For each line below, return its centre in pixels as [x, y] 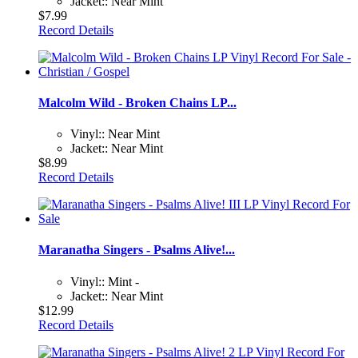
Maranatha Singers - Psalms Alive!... [137, 250]
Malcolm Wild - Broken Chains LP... [137, 102]
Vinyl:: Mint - [105, 281]
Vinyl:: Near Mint [115, 134]
